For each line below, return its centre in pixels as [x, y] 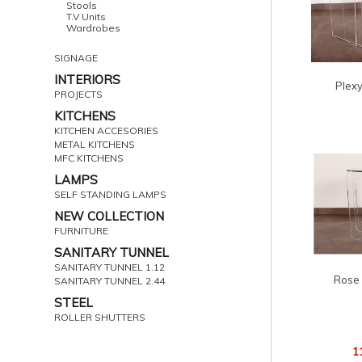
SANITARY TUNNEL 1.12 [110, 267]
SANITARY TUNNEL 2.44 [110, 281]
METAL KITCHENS [95, 144]
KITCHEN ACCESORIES [107, 130]
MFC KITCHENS [89, 158]
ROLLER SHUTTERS [100, 317]
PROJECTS [79, 94]
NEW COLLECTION [109, 216]
